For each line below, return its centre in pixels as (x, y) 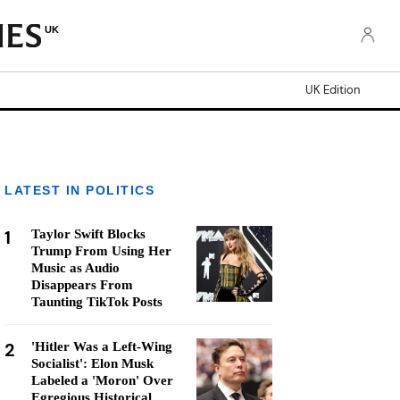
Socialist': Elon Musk (92, 363)
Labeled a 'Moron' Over (102, 380)
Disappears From (82, 285)
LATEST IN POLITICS (79, 190)
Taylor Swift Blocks (88, 234)
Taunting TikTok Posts (97, 302)
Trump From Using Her (101, 251)
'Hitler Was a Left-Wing (102, 346)
